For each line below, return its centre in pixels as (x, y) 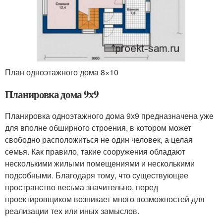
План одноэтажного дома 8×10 (62, 72)
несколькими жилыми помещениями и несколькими (100, 163)
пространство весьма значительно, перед (82, 187)
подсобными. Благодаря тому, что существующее (97, 175)
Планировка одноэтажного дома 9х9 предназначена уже (109, 115)
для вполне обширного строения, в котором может (98, 127)
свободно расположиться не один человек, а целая (99, 139)
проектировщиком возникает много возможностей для (105, 199)
